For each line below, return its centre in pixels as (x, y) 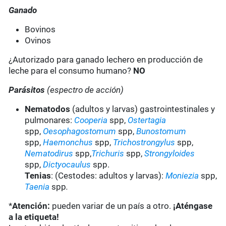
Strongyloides (170, 154)
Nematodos (48, 109)
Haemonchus (68, 143)
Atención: (31, 206)
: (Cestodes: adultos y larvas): (108, 176)
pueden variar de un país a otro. (112, 206)
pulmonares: (50, 120)
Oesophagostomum (80, 131)
